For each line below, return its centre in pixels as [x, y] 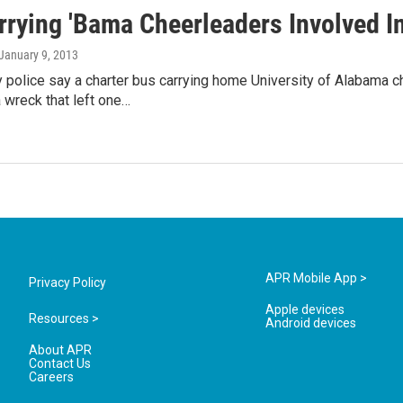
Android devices [311, 323]
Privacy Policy [67, 283]
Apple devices [305, 310]
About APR [60, 350]
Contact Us [60, 364]
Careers [51, 377]
